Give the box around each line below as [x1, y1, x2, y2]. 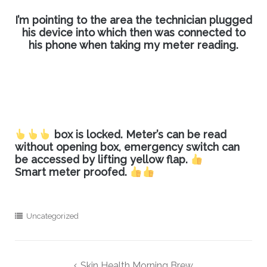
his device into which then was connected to [21, 26, 246, 39]
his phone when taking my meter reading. [29, 38, 238, 51]
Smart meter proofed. [14, 165, 130, 178]
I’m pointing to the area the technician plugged [15, 13, 252, 26]
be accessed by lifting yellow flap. [14, 153, 191, 166]
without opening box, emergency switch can [14, 140, 240, 153]
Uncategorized [26, 211, 79, 221]
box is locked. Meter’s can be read [51, 128, 227, 141]
